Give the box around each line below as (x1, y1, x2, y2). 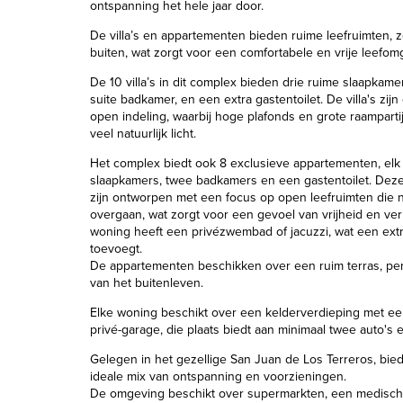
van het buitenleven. (90, 275, 203, 291)
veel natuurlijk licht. (90, 126, 196, 141)
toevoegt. (90, 241, 142, 256)
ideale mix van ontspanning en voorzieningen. (90, 369, 346, 384)
